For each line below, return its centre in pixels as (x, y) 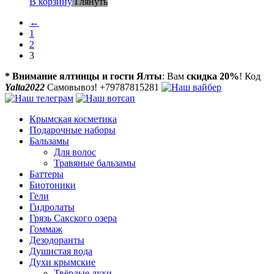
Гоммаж (46, 229)
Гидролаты (52, 207)
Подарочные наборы (72, 130)
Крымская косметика (73, 119)
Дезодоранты (57, 240)
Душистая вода (61, 251)
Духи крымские (62, 262)
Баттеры (46, 174)
